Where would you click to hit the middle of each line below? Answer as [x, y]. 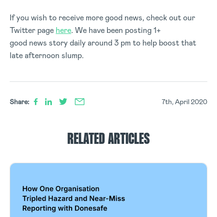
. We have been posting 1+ [116, 30]
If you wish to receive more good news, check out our [102, 17]
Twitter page [33, 30]
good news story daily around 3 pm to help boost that [103, 43]
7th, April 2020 [185, 101]
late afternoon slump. [47, 55]
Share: [19, 101]
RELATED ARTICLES [108, 139]
